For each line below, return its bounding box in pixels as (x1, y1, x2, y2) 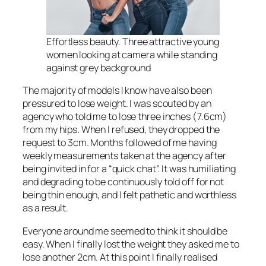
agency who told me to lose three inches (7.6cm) (23, 110, 227, 123)
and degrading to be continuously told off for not (23, 175, 224, 189)
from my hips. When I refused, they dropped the (23, 123, 220, 137)
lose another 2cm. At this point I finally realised (23, 250, 217, 264)
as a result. (23, 201, 68, 215)
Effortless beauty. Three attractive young (46, 35, 219, 49)
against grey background (46, 61, 151, 75)
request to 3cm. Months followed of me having (23, 136, 217, 150)
